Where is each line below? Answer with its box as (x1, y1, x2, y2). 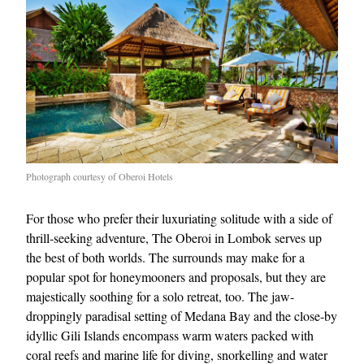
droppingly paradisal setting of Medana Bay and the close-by (26, 307, 337, 325)
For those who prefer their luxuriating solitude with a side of (26, 210, 332, 227)
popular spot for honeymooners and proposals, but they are (26, 268, 326, 286)
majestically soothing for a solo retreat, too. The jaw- (26, 288, 294, 305)
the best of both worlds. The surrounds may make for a (26, 249, 305, 266)
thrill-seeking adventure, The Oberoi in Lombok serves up (26, 229, 322, 247)
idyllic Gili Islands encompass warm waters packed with (26, 327, 314, 344)
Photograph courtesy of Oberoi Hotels (26, 170, 173, 184)
